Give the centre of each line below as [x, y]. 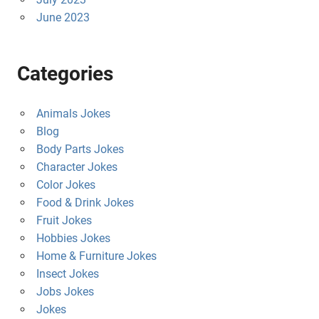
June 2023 [63, 17]
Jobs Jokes [65, 291]
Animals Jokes [73, 113]
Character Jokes [77, 167]
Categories [65, 73]
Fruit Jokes [64, 220]
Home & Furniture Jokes [96, 256]
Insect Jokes [67, 273]
